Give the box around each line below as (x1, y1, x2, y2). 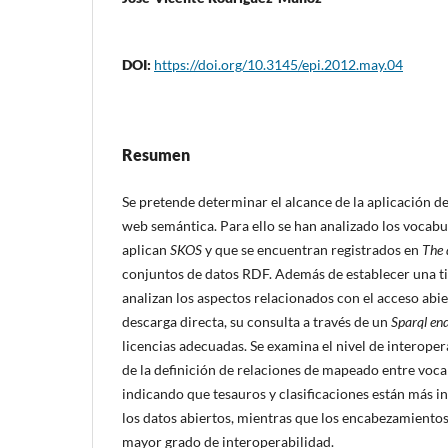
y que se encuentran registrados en (205, 240, 422, 258)
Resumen (122, 144, 190, 164)
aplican (122, 240, 170, 258)
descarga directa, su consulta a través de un (122, 312, 391, 330)
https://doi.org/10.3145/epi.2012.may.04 (154, 55, 403, 73)
